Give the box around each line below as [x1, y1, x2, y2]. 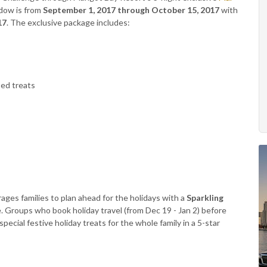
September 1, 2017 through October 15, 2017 [43, 5, 219, 15]
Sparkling [187, 193, 223, 203]
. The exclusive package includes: [7, 17, 130, 28]
